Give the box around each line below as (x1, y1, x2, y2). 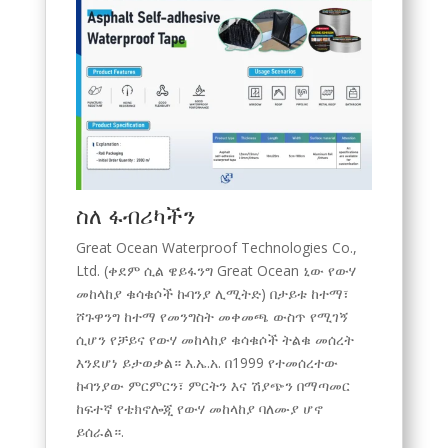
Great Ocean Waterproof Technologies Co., (75, 237, 357, 257)
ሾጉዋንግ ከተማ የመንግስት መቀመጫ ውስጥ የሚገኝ (75, 306, 349, 326)
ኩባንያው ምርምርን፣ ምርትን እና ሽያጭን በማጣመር (75, 375, 350, 395)
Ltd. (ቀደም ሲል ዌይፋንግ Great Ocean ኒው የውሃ (75, 260, 356, 280)
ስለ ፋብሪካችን (75, 199, 195, 230)
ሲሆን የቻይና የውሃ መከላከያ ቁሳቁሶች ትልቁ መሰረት (75, 329, 354, 349)
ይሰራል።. (75, 421, 124, 441)
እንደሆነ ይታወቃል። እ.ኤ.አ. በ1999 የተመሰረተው (75, 352, 338, 372)
